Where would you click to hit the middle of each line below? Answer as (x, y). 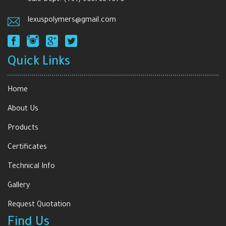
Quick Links (39, 63)
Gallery (19, 186)
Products (23, 129)
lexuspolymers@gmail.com (72, 20)
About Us (23, 110)
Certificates (27, 148)
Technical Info (31, 167)
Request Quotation (39, 206)
